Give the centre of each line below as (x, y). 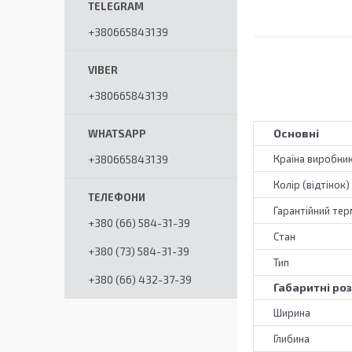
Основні (296, 134)
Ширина (292, 313)
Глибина (291, 339)
